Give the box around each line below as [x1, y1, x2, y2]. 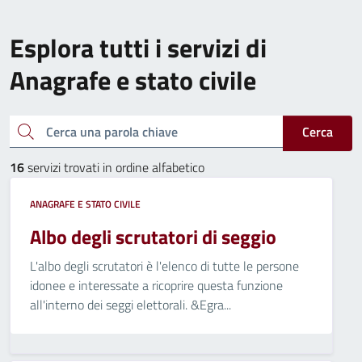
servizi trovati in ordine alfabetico [24, 158, 204, 177]
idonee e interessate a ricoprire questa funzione [30, 276, 283, 295]
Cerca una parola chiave [16, 120, 26, 140]
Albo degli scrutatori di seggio [30, 222, 276, 251]
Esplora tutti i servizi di [10, 28, 267, 67]
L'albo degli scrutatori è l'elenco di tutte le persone [30, 256, 299, 276]
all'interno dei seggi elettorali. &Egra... [30, 295, 231, 314]
